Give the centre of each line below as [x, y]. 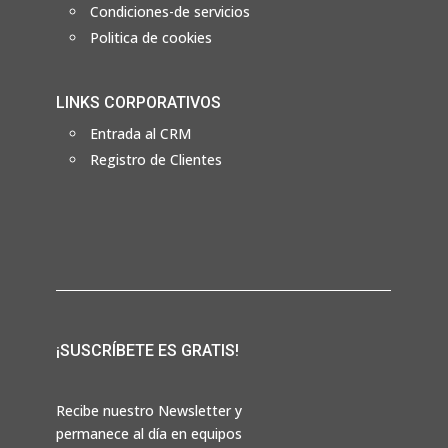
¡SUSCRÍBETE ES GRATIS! [147, 351]
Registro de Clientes [156, 159]
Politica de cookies [151, 37]
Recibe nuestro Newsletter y [149, 411]
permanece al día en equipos [149, 434]
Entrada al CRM [140, 133]
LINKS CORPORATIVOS [138, 102]
